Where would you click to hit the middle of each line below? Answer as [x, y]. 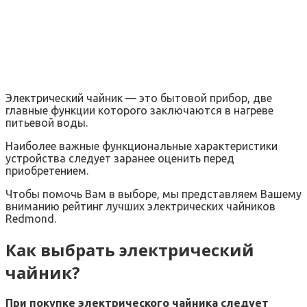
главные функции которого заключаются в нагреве [139, 110]
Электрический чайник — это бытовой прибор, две [139, 98]
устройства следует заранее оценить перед [120, 158]
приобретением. [47, 170]
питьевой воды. [47, 122]
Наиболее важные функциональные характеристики [142, 146]
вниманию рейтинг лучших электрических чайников [140, 206]
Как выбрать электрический [130, 249]
